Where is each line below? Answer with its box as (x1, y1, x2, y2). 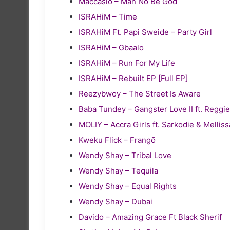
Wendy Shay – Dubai (79, 196, 152, 206)
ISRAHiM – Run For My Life (79, 57, 175, 68)
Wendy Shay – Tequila (79, 165, 158, 176)
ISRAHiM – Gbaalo (79, 42, 144, 52)
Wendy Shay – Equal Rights (79, 181, 177, 191)
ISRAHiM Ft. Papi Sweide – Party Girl (79, 27, 212, 37)
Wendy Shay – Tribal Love (79, 150, 171, 160)
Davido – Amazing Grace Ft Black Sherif (79, 212, 222, 222)
